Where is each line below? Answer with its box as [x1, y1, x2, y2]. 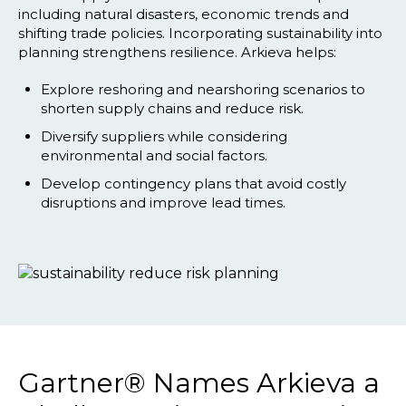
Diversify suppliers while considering [41, 128, 287, 146]
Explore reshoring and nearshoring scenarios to [41, 81, 365, 99]
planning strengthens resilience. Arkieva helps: [18, 43, 336, 62]
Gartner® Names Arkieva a [18, 366, 380, 401]
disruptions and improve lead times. [41, 194, 285, 212]
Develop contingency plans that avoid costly [41, 175, 346, 193]
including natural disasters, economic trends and [18, 5, 349, 24]
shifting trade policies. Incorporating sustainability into [18, 24, 382, 43]
